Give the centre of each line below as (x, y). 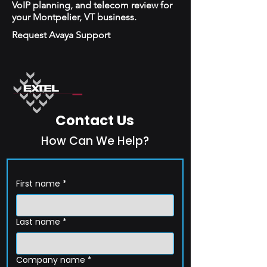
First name (38, 184)
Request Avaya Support (61, 35)
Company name (51, 260)
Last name (38, 222)
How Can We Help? (95, 141)
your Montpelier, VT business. (74, 17)
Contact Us (95, 120)
